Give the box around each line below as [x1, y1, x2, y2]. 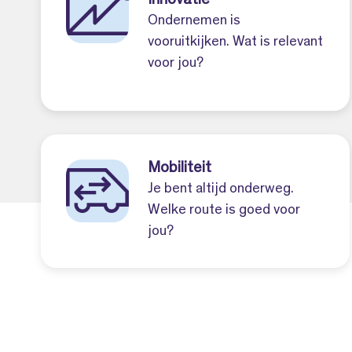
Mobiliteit [148, 160, 211, 177]
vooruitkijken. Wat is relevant [148, 35, 323, 49]
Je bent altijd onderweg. [148, 181, 294, 196]
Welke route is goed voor [148, 203, 300, 218]
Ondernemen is [148, 13, 240, 28]
